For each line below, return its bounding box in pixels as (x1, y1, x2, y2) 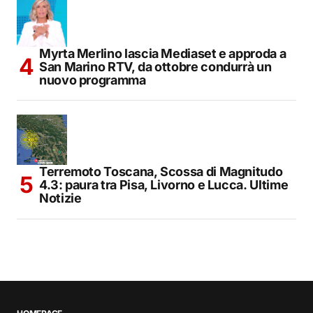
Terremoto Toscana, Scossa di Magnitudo (39, 164, 283, 180)
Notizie (39, 191, 82, 206)
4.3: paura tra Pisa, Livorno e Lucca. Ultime (39, 177, 289, 193)
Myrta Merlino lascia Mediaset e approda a (39, 46, 286, 61)
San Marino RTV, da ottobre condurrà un (39, 59, 272, 75)
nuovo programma (39, 73, 146, 88)
